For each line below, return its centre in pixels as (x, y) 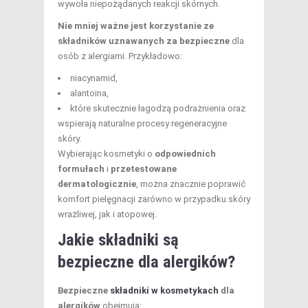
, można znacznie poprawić (191, 184)
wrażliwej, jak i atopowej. (107, 214)
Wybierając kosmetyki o (106, 153)
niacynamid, (94, 78)
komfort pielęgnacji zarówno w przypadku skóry (154, 199)
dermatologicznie (97, 184)
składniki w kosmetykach (164, 290)
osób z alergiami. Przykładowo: (120, 56)
